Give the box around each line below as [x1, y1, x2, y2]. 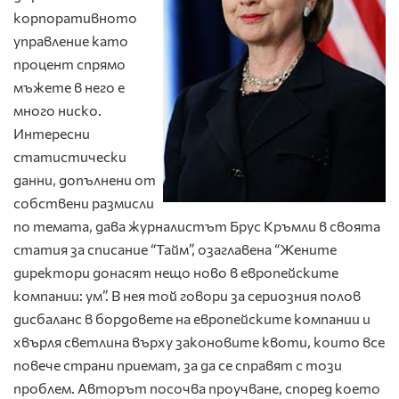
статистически [13, 148, 126, 166]
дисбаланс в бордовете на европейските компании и [13, 310, 370, 328]
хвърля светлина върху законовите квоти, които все [13, 333, 385, 351]
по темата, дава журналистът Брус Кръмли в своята [13, 217, 380, 235]
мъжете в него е [13, 78, 125, 96]
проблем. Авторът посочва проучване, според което [13, 379, 380, 397]
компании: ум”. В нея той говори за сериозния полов [13, 287, 361, 305]
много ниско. [13, 102, 102, 119]
